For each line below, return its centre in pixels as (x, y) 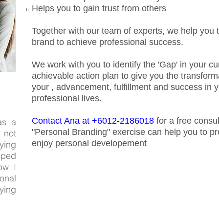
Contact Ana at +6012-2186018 (94, 121)
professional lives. (67, 98)
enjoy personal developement (90, 143)
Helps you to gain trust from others (99, 8)
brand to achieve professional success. (110, 42)
